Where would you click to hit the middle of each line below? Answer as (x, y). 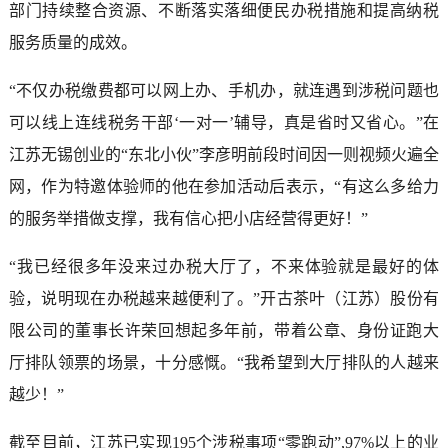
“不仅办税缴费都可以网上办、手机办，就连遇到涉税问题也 (224, 91)
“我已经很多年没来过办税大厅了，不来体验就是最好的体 (224, 267)
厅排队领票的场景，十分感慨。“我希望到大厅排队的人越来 (224, 363)
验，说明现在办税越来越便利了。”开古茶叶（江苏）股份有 (224, 299)
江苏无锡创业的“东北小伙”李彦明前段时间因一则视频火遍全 (224, 155)
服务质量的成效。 (72, 43)
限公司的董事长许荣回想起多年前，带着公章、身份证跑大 (224, 331)
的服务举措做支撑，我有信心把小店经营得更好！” (188, 219)
